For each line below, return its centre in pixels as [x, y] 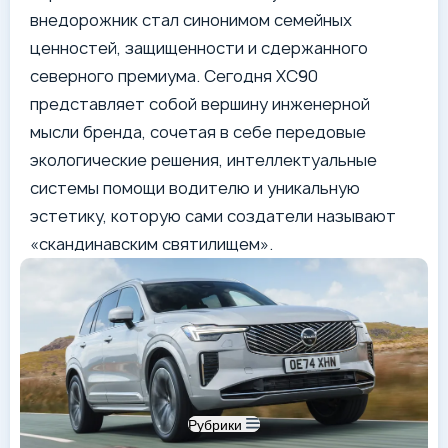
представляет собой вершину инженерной [200, 104]
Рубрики [215, 425]
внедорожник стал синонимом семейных [191, 20]
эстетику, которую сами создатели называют [213, 216]
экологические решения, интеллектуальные [203, 160]
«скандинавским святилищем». [151, 244]
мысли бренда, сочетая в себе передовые [198, 132]
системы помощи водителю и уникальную [195, 188]
